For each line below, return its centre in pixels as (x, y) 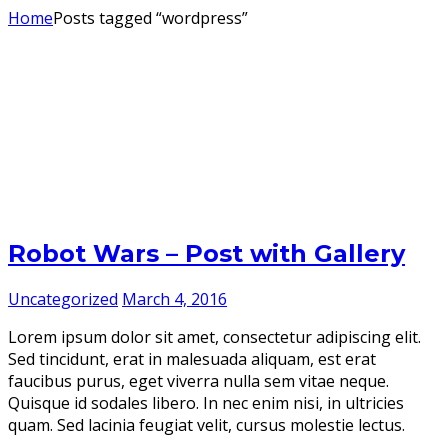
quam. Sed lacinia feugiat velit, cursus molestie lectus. (206, 424)
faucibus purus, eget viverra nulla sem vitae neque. (198, 380)
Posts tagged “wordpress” (150, 18)
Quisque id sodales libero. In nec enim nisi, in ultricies (206, 402)
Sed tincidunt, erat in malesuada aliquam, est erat (192, 358)
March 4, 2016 (174, 298)
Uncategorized (63, 298)
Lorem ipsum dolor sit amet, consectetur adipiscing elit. (214, 336)
